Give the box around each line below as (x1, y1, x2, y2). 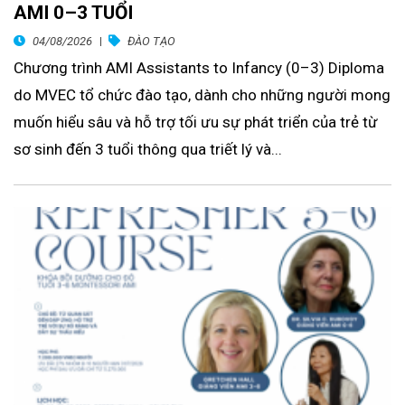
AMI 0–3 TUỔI (14, 2, 133, 24)
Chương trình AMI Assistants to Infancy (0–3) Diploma (14, 59, 384, 78)
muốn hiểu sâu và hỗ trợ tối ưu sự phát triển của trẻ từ (14, 113, 378, 132)
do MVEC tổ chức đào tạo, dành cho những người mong (14, 86, 391, 105)
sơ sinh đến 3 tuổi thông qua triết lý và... (14, 140, 282, 159)
